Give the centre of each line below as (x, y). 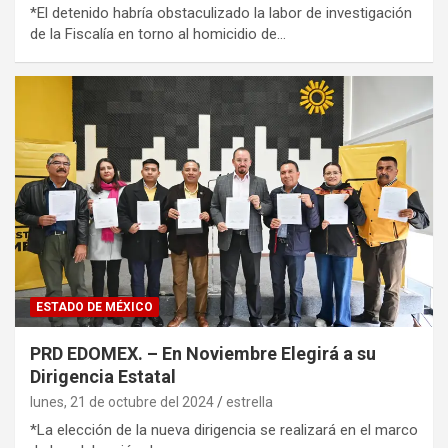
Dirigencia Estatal (103, 376)
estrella (249, 401)
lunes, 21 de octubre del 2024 (122, 401)
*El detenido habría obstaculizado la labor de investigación (221, 12)
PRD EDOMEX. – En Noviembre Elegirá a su (203, 353)
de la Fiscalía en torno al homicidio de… (158, 33)
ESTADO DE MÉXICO (94, 306)
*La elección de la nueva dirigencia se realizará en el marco (224, 429)
